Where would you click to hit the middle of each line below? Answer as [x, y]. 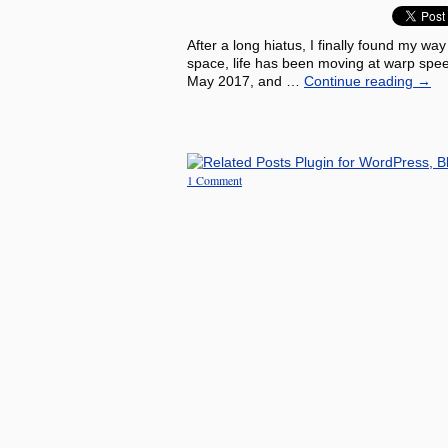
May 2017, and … [245, 81]
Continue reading [360, 81]
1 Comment [214, 180]
